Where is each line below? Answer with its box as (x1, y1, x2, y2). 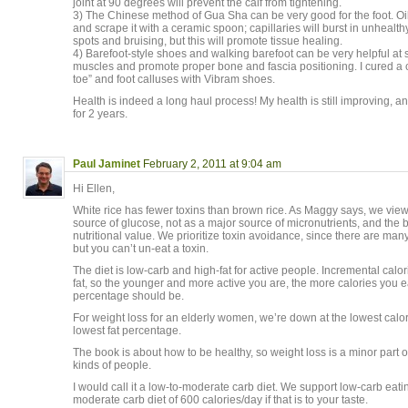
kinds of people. (73, 359, 151, 372)
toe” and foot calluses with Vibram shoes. (73, 73, 275, 86)
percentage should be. (73, 290, 184, 302)
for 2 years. (73, 107, 127, 120)
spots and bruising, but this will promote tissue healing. (73, 35, 342, 47)
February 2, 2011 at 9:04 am (143, 158, 281, 170)
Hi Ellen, (73, 182, 115, 195)
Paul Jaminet (73, 158, 140, 170)
